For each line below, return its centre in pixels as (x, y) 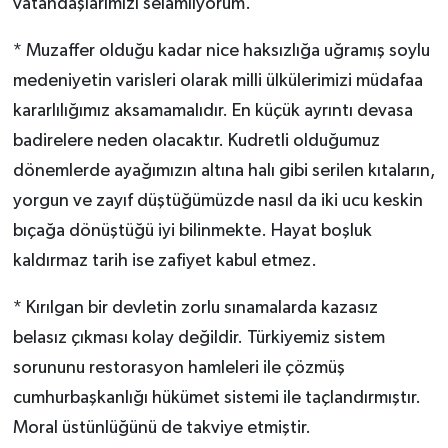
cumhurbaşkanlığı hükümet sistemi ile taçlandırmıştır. (216, 398)
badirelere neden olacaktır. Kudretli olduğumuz (196, 141)
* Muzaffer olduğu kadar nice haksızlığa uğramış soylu (221, 51)
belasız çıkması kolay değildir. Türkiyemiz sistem (198, 338)
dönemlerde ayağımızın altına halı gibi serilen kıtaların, (223, 171)
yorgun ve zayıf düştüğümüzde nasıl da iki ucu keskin (217, 201)
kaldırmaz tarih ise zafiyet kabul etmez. (164, 261)
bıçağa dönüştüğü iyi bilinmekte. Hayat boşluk (192, 231)
